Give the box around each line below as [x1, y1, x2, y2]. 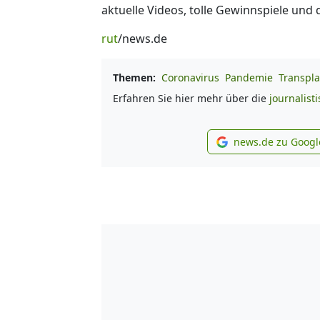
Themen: [113, 70, 156, 84]
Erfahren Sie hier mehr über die [113, 91, 269, 105]
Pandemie [225, 70, 273, 84]
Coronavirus [161, 70, 219, 84]
